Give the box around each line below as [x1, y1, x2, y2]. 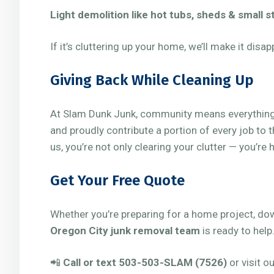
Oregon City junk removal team [50, 224, 200, 237]
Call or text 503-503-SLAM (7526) [63, 256, 227, 268]
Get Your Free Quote [50, 172, 185, 189]
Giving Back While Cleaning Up [50, 72, 254, 89]
